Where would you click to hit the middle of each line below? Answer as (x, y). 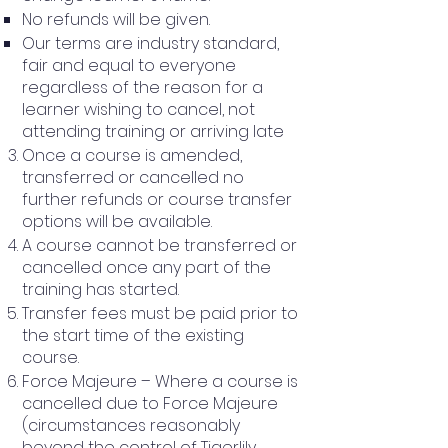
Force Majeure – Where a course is (160, 381)
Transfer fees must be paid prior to (160, 313)
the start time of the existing (133, 335)
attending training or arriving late (153, 131)
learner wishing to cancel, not (138, 109)
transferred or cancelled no (133, 177)
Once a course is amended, (132, 155)
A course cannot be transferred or (159, 245)
